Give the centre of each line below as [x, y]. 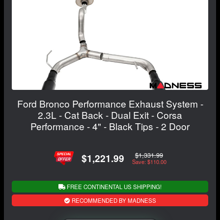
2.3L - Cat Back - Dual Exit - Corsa [110, 115]
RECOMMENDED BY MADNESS [113, 200]
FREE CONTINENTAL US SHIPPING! [113, 186]
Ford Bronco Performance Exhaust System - [110, 104]
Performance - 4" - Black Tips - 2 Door [110, 126]
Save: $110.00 [149, 162]
